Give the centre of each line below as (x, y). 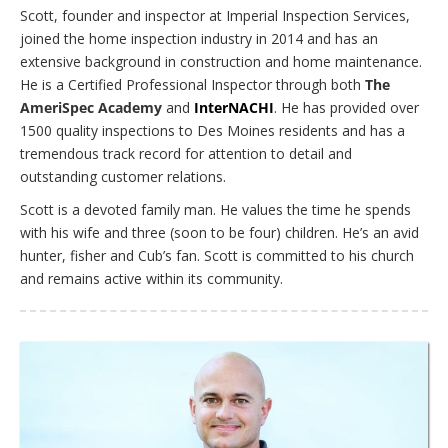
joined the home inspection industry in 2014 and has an (199, 38)
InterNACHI (234, 107)
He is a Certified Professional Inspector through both (192, 84)
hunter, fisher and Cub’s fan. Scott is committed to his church (217, 255)
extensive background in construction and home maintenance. (221, 61)
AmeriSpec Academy (91, 107)
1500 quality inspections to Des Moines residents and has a (212, 130)
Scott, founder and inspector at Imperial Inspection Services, (215, 15)
